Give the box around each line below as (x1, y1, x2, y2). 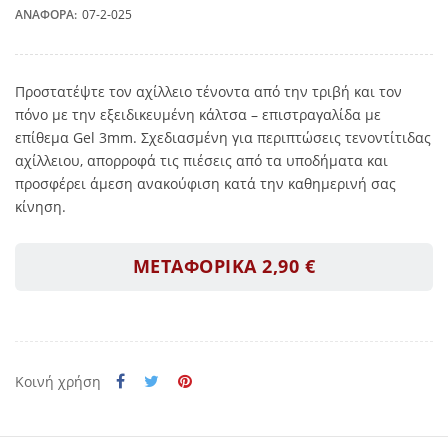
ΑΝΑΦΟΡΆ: (14, 6, 77, 24)
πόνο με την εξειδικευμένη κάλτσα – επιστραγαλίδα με (14, 105, 381, 125)
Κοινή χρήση (14, 371, 101, 391)
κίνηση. (14, 197, 66, 217)
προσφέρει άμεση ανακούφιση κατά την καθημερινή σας (14, 174, 396, 194)
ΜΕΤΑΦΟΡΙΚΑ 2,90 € (132, 254, 316, 279)
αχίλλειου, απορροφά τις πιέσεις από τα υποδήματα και (14, 151, 388, 171)
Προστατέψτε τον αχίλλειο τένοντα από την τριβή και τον (14, 82, 402, 102)
